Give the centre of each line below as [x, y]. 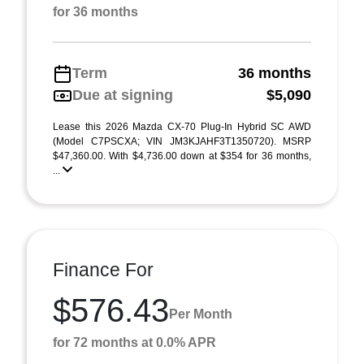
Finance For [103, 270]
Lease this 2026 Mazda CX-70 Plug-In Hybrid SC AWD [182, 127]
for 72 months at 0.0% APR [134, 342]
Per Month [201, 314]
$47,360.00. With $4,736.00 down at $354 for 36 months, [182, 156]
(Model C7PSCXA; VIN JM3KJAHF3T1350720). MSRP [182, 141]
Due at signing [123, 95]
